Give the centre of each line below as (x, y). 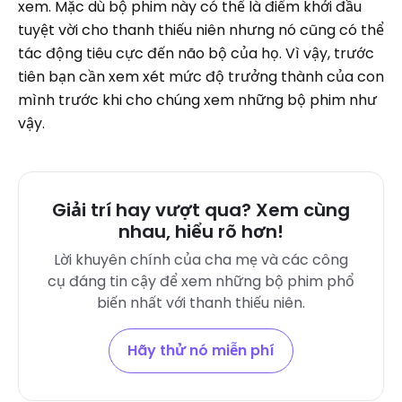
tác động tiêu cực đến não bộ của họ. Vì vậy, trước (196, 53)
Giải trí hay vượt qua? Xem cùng (201, 210)
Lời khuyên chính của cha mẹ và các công (201, 260)
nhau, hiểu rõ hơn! (201, 232)
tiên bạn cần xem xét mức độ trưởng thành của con (201, 77)
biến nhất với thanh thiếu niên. (201, 303)
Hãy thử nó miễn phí (201, 350)
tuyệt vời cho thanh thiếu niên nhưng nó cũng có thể (201, 30)
